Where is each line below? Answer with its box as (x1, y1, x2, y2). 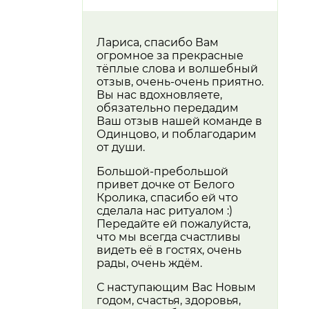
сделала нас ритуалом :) (97, 204, 232, 218)
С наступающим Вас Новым (97, 281, 256, 295)
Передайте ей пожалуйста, (97, 217, 250, 231)
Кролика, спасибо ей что (97, 191, 238, 205)
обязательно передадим (97, 101, 239, 115)
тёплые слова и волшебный (97, 62, 258, 76)
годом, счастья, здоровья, (97, 294, 241, 308)
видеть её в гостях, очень (97, 243, 241, 257)
